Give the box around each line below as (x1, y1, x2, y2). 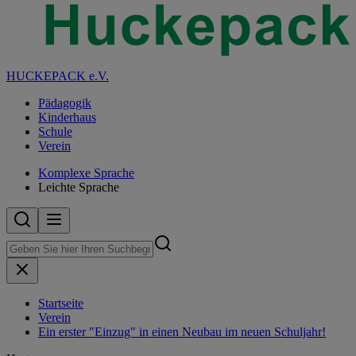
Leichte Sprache (38, 180, 119, 194)
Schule (38, 125, 72, 138)
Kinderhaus (38, 110, 96, 124)
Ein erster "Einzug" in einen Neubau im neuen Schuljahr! (38, 325, 326, 339)
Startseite (38, 296, 83, 310)
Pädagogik (38, 96, 91, 110)
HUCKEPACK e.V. (6, 69, 109, 83)
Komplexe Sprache (38, 166, 134, 180)
